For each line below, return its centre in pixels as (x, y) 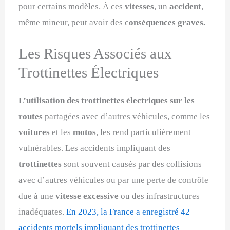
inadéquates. (43, 212)
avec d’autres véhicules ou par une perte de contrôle (114, 180)
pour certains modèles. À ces (72, 7)
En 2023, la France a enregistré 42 (128, 212)
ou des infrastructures (159, 196)
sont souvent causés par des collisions (133, 164)
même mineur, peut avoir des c (74, 23)
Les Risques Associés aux (95, 54)
